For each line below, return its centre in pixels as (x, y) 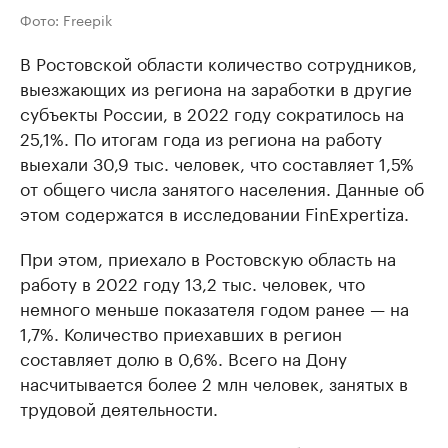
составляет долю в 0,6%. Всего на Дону (183, 357)
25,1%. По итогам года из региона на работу (201, 137)
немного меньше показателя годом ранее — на (214, 307)
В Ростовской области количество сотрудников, (218, 62)
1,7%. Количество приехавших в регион (181, 332)
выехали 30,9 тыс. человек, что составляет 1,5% (217, 162)
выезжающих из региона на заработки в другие (216, 87)
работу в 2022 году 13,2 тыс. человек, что (192, 282)
